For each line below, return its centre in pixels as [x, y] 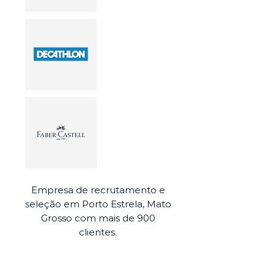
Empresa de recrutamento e [98, 190]
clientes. [98, 232]
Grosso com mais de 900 [98, 218]
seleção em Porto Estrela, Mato [98, 204]
